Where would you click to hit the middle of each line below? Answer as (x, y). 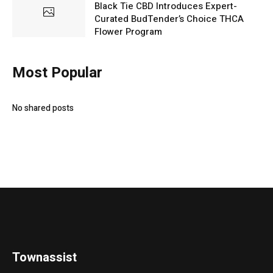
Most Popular (57, 73)
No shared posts (43, 108)
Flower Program (128, 31)
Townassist (45, 257)
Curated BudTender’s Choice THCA (169, 19)
